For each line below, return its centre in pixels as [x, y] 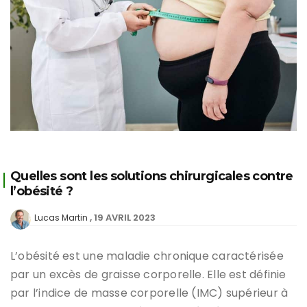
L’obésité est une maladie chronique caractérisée [147, 256]
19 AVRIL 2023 [125, 217]
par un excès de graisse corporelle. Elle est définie [148, 274]
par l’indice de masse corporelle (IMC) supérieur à [149, 293]
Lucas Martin [61, 217]
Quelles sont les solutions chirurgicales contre [152, 176]
